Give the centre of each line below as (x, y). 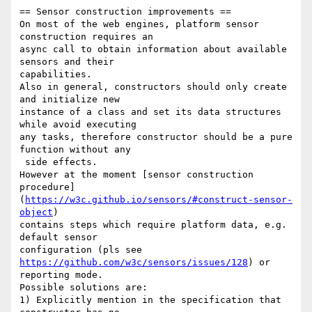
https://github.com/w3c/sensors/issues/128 (134, 263)
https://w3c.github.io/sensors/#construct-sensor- (159, 200)
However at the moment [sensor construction (139, 175)
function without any (75, 150)
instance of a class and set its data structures (150, 112)
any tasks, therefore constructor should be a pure (156, 137)
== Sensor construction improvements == (125, 12)
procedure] (47, 187)
